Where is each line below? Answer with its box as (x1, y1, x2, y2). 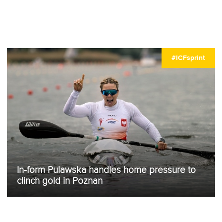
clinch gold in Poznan (17, 176, 103, 186)
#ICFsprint (171, 54, 205, 61)
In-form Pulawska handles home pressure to (17, 165, 196, 175)
